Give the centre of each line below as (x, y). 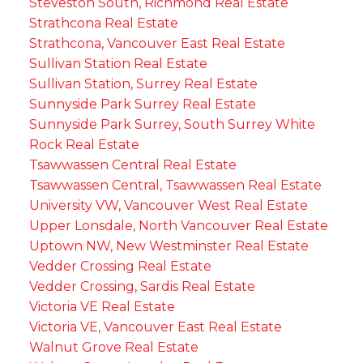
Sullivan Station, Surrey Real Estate (143, 83)
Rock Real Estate (84, 144)
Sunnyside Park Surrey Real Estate (142, 104)
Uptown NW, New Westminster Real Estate (169, 246)
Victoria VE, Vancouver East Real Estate (155, 327)
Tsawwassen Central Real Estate (132, 164)
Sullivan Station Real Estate (118, 63)
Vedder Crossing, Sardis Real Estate (142, 286)
